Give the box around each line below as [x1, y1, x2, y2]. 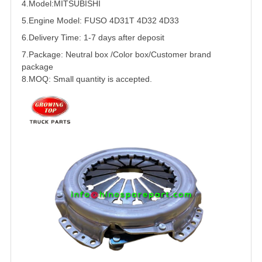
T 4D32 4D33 [129, 16, 179, 26]
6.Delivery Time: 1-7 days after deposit [22, 33, 164, 43]
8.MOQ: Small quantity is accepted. [22, 74, 152, 84]
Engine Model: [29, 16, 84, 26]
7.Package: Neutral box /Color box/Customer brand [22, 50, 211, 60]
